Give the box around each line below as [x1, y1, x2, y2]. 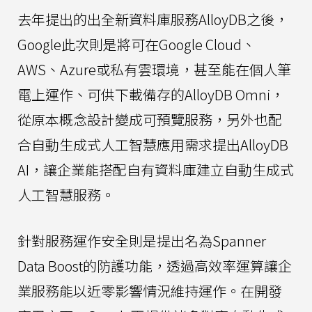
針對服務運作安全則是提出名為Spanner [17, 230, 266, 251]
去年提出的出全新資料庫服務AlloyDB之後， [17, 8, 288, 29]
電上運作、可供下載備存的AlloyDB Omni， [17, 84, 284, 104]
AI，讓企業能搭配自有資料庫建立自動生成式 [17, 159, 294, 180]
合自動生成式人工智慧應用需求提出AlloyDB [17, 134, 288, 155]
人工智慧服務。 [17, 184, 115, 205]
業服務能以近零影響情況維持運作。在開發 [17, 280, 282, 301]
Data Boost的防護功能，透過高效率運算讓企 [17, 255, 292, 276]
